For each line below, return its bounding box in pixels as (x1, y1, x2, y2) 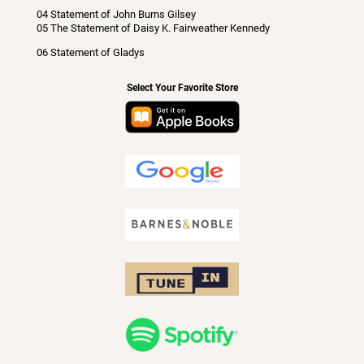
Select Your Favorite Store (126, 82, 238, 94)
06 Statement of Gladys (36, 45, 145, 58)
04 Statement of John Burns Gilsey (36, 7, 196, 20)
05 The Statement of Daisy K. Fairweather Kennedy (36, 21, 270, 34)
